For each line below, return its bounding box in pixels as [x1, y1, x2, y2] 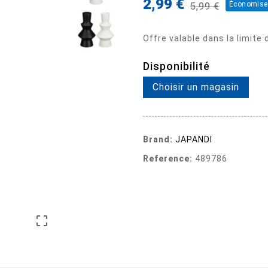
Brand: [143, 134, 173, 144]
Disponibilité [143, 59, 210, 72]
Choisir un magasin [153, 81, 239, 93]
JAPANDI [175, 134, 212, 144]
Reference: [143, 153, 193, 163]
